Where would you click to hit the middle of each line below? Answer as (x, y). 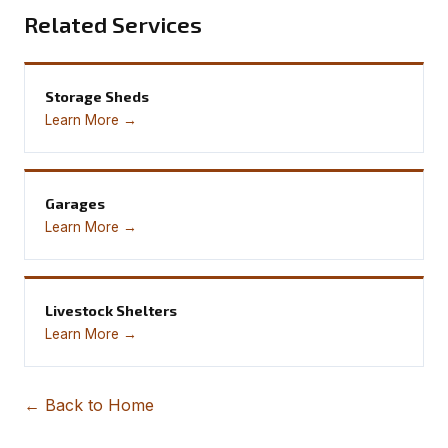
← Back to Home (89, 404)
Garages (75, 203)
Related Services (113, 24)
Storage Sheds (97, 96)
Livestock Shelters (111, 310)
